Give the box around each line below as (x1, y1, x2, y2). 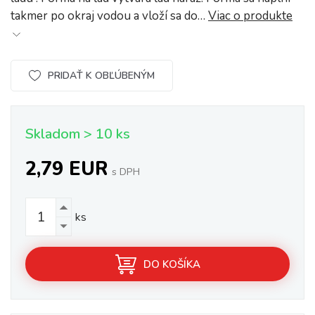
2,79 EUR (25, 156, 108, 182)
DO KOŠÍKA (143, 257, 200, 271)
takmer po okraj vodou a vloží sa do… (11, 8, 208, 24)
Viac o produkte (208, 8, 292, 24)
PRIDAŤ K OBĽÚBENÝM (47, 68, 155, 82)
